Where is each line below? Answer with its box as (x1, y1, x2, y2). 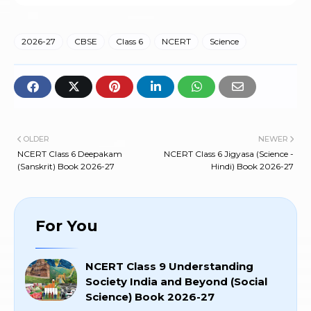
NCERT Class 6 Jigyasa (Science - (164, 149, 294, 160)
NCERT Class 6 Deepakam (17, 149, 122, 160)
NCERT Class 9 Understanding (85, 260, 253, 274)
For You (35, 217, 98, 236)
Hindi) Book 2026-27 (211, 161, 294, 172)
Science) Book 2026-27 (85, 290, 215, 304)
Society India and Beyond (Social (85, 275, 267, 289)
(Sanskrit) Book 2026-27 (17, 161, 115, 172)
